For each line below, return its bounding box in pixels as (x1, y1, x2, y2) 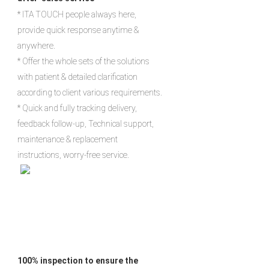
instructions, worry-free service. (17, 150, 129, 160)
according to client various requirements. (17, 87, 162, 97)
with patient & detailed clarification (17, 71, 138, 82)
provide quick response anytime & (17, 25, 139, 35)
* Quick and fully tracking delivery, (17, 103, 137, 113)
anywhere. (17, 40, 55, 50)
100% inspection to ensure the (17, 255, 138, 265)
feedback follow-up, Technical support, (17, 118, 154, 128)
